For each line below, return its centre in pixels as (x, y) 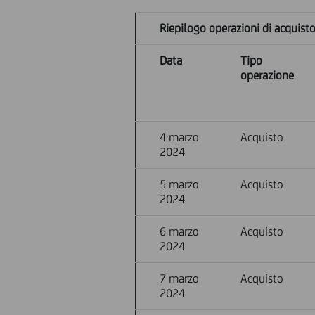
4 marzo (180, 137)
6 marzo (180, 231)
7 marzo (180, 278)
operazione (268, 75)
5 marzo (180, 184)
